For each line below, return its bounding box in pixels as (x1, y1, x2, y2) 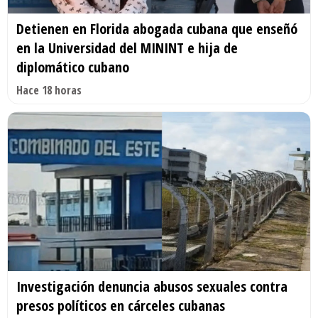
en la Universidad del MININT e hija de (16, 38, 238, 58)
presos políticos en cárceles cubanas (16, 295, 225, 315)
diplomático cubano (16, 57, 129, 77)
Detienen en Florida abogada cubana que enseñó (16, 19, 297, 39)
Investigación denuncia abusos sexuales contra (16, 276, 287, 296)
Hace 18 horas (16, 82, 82, 99)
